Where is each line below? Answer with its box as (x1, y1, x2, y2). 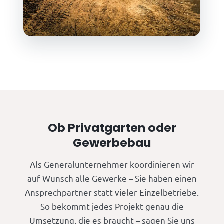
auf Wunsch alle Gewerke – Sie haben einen (27, 172, 197, 183)
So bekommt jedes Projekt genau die (40, 200, 184, 211)
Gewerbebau (72, 134, 151, 151)
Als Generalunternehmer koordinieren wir (29, 158, 194, 169)
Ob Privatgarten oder (47, 119, 176, 136)
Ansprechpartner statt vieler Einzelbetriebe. (25, 186, 199, 197)
